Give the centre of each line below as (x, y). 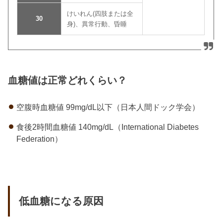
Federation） (39, 139)
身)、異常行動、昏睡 (97, 24)
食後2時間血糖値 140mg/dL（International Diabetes (107, 127)
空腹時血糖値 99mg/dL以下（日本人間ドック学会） (108, 107)
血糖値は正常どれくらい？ (68, 81)
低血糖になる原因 (61, 201)
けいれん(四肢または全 (100, 13)
